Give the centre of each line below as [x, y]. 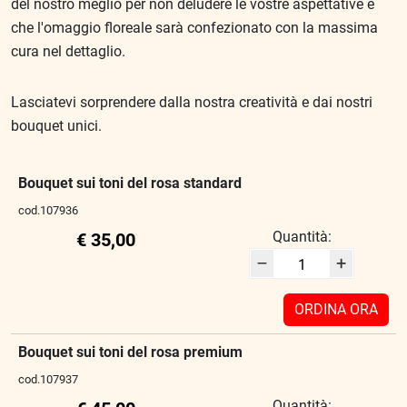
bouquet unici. [58, 126]
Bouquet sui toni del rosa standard [130, 184]
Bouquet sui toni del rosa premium [130, 352]
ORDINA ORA [336, 309]
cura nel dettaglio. [70, 52]
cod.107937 [48, 379]
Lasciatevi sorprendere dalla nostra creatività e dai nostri [192, 103]
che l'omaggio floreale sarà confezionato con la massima [194, 28]
